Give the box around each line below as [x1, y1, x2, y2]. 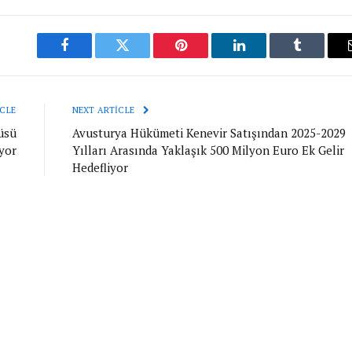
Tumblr [295, 49, 338, 64]
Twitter [121, 49, 163, 64]
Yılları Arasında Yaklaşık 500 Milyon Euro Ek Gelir [71, 141, 344, 158]
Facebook [63, 49, 119, 64]
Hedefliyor [71, 159, 128, 175]
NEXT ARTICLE [71, 104, 137, 115]
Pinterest [179, 49, 229, 64]
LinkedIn [237, 49, 290, 64]
